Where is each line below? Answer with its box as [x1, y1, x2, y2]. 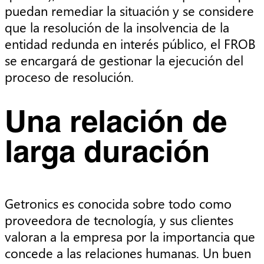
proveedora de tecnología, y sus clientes [5, 210, 233, 229]
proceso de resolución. [5, 67, 134, 85]
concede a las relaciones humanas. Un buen [5, 243, 251, 262]
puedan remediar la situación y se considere [5, 1, 254, 19]
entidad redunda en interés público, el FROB [5, 34, 256, 52]
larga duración [5, 140, 210, 169]
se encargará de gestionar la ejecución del [5, 51, 243, 69]
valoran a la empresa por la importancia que [5, 227, 255, 245]
